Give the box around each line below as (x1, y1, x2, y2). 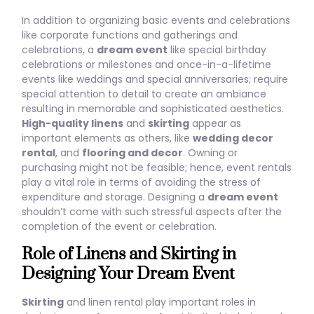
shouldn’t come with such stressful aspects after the (22, 205, 282, 219)
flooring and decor (82, 146, 183, 161)
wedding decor (193, 131, 273, 146)
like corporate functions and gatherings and (22, 28, 238, 43)
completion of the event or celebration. (22, 219, 219, 234)
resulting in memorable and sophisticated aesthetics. (22, 102, 284, 116)
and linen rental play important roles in (64, 294, 256, 309)
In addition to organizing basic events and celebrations (22, 13, 290, 28)
